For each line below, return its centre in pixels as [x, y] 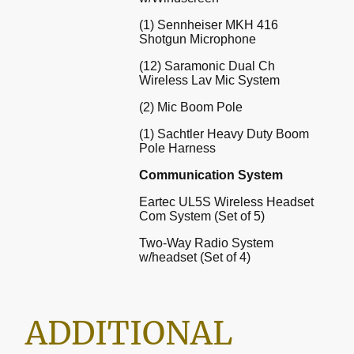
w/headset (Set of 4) [195, 257]
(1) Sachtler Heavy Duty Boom [224, 134]
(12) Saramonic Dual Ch [207, 66]
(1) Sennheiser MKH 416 [209, 24]
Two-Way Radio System [206, 243]
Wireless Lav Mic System [209, 80]
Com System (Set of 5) [202, 216]
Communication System [211, 175]
